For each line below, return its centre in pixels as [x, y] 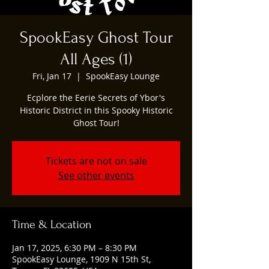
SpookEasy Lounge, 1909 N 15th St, [81, 259]
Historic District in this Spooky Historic [96, 110]
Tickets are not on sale [96, 161]
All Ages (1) [96, 59]
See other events [96, 175]
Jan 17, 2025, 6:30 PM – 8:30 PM [74, 247]
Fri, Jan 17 [52, 76]
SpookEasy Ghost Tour [96, 37]
